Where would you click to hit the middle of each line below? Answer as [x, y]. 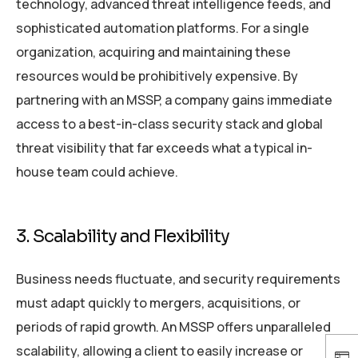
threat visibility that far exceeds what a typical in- [164, 147]
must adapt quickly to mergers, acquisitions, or [158, 302]
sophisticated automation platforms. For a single [163, 28]
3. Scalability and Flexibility [123, 236]
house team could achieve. [97, 171]
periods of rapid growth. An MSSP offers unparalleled [173, 326]
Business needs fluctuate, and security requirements [178, 278]
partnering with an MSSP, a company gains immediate [174, 99]
